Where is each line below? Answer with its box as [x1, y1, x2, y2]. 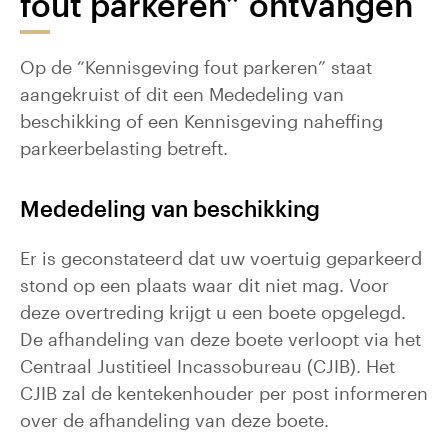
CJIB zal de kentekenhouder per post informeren [20, 382, 428, 404]
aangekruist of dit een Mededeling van [20, 83, 344, 105]
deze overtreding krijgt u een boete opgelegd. [20, 301, 406, 323]
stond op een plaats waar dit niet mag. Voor [20, 274, 389, 296]
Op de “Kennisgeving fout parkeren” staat [20, 56, 372, 78]
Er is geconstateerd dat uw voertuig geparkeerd [20, 247, 422, 269]
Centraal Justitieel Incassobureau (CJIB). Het [20, 355, 395, 377]
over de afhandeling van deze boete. [20, 409, 329, 431]
